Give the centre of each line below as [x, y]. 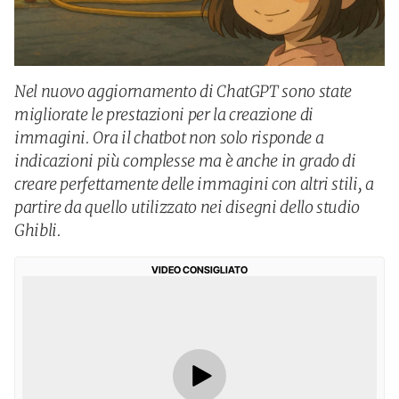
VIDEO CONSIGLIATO [199, 270]
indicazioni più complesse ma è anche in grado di [185, 161]
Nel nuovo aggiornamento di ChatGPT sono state [183, 91]
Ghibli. [38, 230]
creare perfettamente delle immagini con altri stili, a [194, 184]
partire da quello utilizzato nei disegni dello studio [187, 207]
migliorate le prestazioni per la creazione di [164, 114]
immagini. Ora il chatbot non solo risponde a [169, 138]
